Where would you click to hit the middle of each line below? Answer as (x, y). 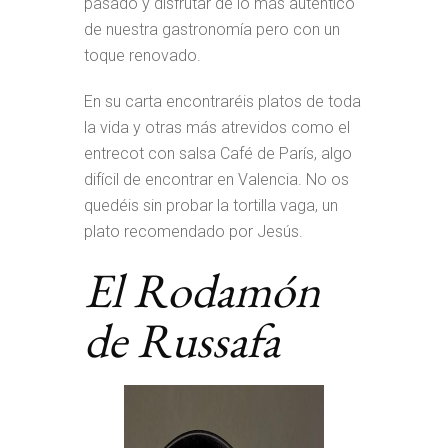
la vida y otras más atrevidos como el (217, 127)
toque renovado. (142, 55)
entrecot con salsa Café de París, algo (218, 153)
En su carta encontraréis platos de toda (222, 101)
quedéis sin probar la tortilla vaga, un (211, 205)
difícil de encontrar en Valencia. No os (216, 179)
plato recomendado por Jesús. (193, 231)
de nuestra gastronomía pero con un (212, 29)
